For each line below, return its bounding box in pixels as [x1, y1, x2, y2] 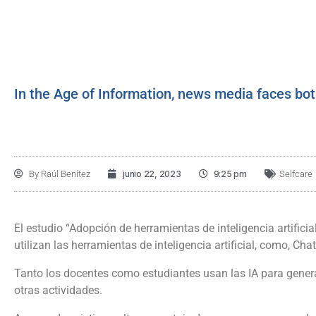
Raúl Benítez [39, 168, 90, 179]
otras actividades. [14, 283, 102, 297]
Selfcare [279, 168, 312, 179]
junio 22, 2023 [123, 168, 181, 179]
